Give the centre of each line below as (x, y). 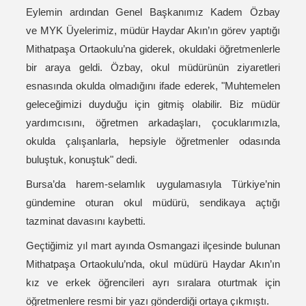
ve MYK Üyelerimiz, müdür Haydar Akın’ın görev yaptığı (153, 31)
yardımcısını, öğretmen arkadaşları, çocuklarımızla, (153, 123)
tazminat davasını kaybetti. (86, 221)
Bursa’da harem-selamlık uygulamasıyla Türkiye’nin (153, 184)
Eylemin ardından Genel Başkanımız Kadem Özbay (153, 12)
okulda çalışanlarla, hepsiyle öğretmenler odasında (153, 141)
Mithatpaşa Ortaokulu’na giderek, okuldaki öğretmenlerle (153, 49)
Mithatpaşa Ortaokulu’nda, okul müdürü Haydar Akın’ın (153, 264)
